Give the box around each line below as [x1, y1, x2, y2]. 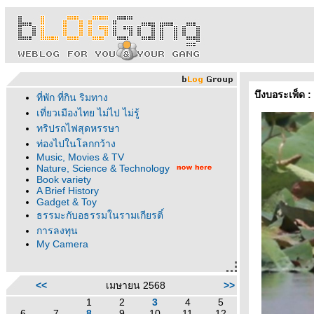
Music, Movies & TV [36, 151, 124, 163]
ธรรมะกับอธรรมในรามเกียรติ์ [36, 210, 163, 221]
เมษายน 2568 [105, 280, 165, 291]
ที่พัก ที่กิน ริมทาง [36, 92, 108, 103]
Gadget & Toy [36, 196, 97, 207]
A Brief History [36, 185, 99, 196]
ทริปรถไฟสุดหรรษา [36, 123, 120, 134]
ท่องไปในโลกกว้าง [36, 138, 116, 149]
